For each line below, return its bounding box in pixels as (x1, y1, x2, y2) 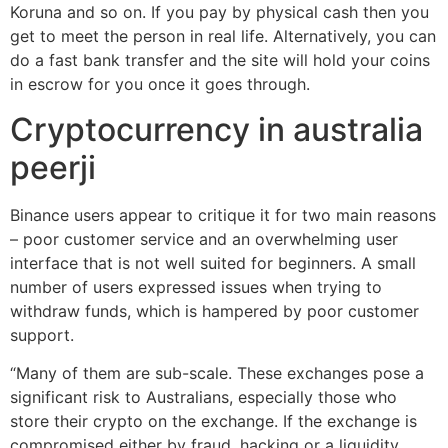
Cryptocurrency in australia (10, 109, 423, 149)
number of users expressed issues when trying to (10, 276, 382, 297)
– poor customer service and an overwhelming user (10, 228, 398, 249)
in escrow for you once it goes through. (10, 74, 310, 95)
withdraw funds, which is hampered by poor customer (10, 300, 419, 321)
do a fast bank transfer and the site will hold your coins (10, 50, 430, 71)
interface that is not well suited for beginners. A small (10, 252, 416, 273)
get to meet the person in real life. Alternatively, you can (10, 26, 436, 47)
